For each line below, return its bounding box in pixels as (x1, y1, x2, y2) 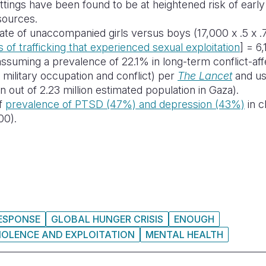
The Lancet (178, 69, 232, 82)
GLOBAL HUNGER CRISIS (51, 213, 163, 225)
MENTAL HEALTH (145, 229, 223, 240)
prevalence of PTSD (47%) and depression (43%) (5, 98, 245, 110)
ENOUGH (174, 213, 214, 225)
